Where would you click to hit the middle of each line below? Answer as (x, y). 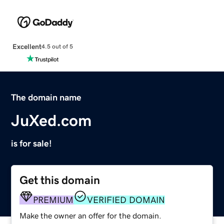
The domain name (46, 97)
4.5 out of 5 (57, 47)
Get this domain (60, 180)
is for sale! (32, 143)
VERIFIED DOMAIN (126, 200)
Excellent (27, 46)
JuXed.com (51, 120)
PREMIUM (53, 200)
